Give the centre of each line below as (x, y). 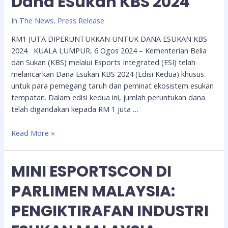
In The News (33, 20)
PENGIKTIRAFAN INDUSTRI (110, 211)
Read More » (33, 133)
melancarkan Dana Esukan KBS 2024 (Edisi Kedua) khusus (108, 74)
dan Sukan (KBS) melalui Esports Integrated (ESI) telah (104, 62)
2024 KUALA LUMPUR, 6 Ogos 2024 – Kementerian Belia (109, 51)
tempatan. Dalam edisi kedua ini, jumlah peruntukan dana (108, 97)
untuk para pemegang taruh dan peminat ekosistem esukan (113, 86)
